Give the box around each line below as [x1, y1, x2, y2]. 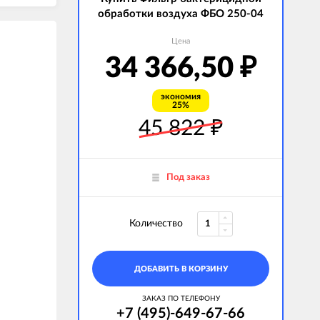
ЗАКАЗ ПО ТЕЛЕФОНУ [141, 295, 220, 302]
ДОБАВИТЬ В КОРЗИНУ [134, 265, 228, 273]
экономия [161, 92, 201, 101]
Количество [129, 219, 183, 229]
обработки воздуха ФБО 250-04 [98, 9, 264, 19]
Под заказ [166, 173, 210, 182]
